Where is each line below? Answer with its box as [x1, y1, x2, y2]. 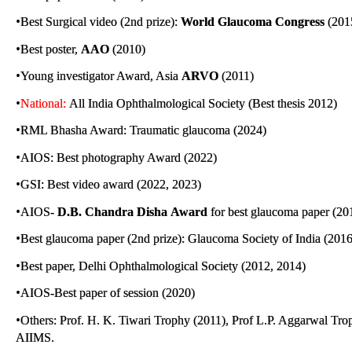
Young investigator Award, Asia [20, 69, 181, 82]
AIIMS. [16, 330, 54, 344]
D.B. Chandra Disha [57, 204, 167, 218]
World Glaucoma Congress [181, 15, 328, 28]
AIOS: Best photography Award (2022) [20, 150, 217, 164]
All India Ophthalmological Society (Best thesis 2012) [69, 96, 337, 110]
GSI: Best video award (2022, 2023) [20, 178, 201, 191]
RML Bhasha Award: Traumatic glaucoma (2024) [20, 123, 266, 137]
